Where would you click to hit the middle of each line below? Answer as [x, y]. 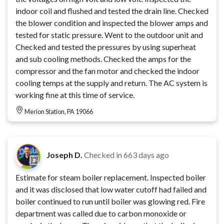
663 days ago [146, 155]
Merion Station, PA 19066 [59, 112]
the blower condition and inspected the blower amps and [112, 23]
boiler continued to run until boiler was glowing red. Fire [103, 201]
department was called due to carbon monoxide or [101, 213]
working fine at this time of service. [75, 95]
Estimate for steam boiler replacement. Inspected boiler [83, 177]
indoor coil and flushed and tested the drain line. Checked [112, 11]
